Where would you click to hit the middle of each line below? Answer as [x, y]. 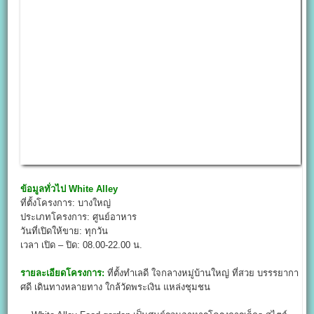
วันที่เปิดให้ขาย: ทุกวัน [64, 231]
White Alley [94, 189]
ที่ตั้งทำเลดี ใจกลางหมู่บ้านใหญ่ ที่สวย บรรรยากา [202, 273]
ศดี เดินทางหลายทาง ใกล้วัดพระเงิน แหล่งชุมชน [116, 287]
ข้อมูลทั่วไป [43, 189]
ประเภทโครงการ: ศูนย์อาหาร [79, 217]
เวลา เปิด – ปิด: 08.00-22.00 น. [82, 245]
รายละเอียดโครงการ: [63, 273]
